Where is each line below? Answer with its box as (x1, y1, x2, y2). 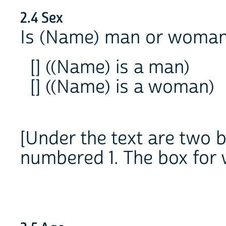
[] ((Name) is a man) (30, 55, 190, 79)
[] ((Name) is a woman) (30, 75, 214, 99)
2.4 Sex (20, 9, 63, 28)
